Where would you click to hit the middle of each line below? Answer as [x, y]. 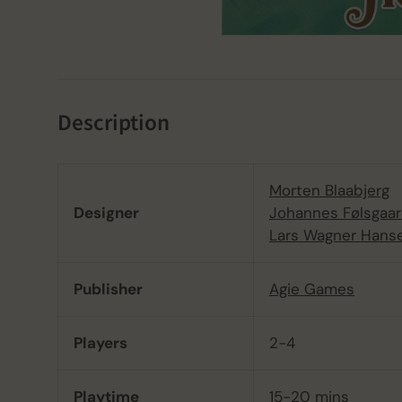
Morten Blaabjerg [329, 191]
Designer [106, 213]
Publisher [108, 289]
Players [100, 343]
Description [114, 122]
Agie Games [312, 289]
